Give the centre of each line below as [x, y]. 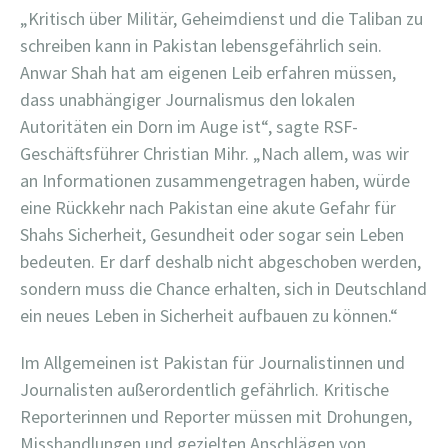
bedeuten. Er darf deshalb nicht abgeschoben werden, [220, 261]
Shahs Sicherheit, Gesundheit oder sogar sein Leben [212, 234]
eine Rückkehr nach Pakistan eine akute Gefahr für [208, 207]
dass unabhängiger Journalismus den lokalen [187, 99]
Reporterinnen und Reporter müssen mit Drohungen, [216, 416]
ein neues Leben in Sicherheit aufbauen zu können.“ [209, 315]
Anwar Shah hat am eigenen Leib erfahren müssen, [208, 72]
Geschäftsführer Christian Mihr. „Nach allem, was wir [214, 153]
